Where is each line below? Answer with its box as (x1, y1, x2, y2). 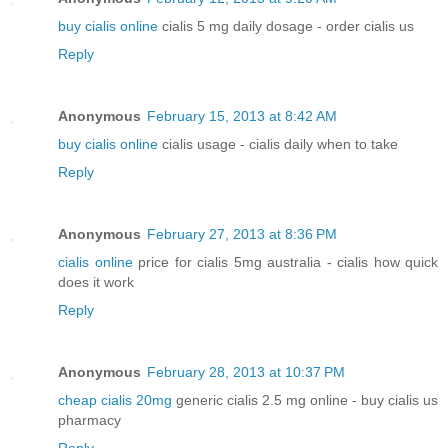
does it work (58, 274, 134, 291)
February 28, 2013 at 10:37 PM (147, 364, 345, 381)
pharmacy (58, 412, 121, 429)
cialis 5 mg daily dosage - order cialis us (158, 18, 414, 35)
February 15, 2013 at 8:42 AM (147, 108, 337, 125)
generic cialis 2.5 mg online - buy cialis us (172, 392, 438, 409)
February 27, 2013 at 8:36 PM (147, 226, 337, 243)
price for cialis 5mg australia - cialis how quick (132, 254, 438, 271)
